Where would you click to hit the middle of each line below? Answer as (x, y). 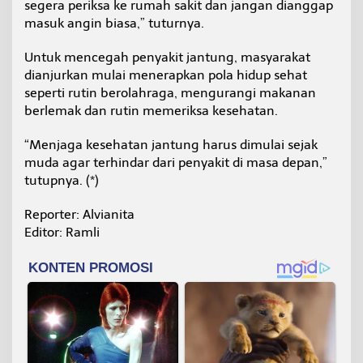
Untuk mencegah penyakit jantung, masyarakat (167, 58)
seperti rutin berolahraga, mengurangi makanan (170, 93)
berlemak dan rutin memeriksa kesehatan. (151, 111)
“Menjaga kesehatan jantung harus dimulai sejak (171, 145)
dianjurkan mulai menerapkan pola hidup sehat (166, 75)
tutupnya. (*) (62, 181)
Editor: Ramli (62, 233)
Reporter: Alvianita (79, 215)
